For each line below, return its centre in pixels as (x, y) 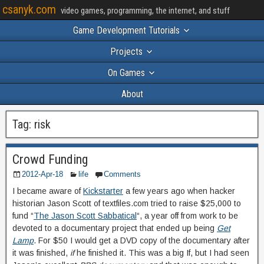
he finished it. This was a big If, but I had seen (162, 253)
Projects (126, 52)
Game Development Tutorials (126, 30)
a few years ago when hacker (179, 191)
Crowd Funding (50, 159)
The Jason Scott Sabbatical (85, 216)
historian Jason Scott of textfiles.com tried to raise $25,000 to (127, 203)
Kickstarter (103, 191)
